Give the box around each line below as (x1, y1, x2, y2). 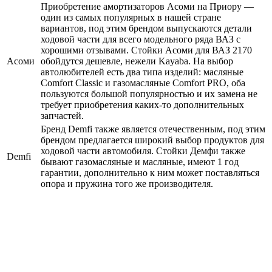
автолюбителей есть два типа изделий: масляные (41, 66, 243, 77)
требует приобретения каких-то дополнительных (41, 99, 244, 110)
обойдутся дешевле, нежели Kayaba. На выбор (41, 55, 233, 66)
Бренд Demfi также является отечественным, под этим (41, 123, 265, 134)
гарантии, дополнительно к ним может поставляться (41, 167, 259, 178)
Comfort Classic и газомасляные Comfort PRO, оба (41, 77, 245, 88)
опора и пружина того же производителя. (41, 178, 213, 189)
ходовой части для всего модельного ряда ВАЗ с (41, 33, 240, 44)
